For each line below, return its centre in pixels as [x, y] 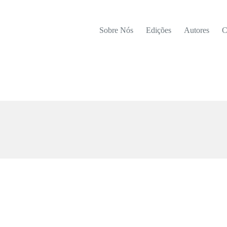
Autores [197, 30]
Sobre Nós [117, 30]
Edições [159, 30]
